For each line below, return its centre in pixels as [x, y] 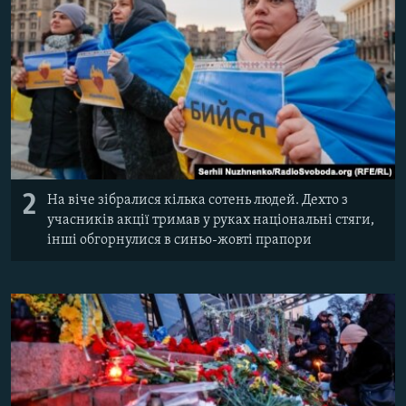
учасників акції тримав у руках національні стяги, [211, 220]
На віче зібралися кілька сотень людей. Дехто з [198, 200]
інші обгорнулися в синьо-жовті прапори [179, 240]
